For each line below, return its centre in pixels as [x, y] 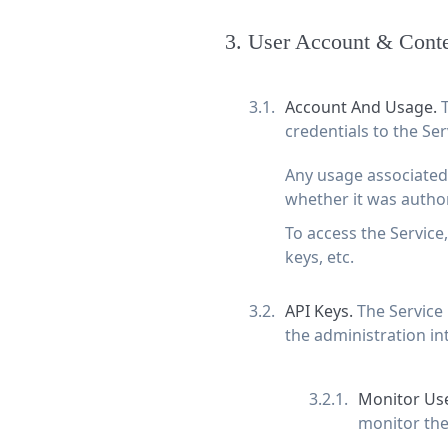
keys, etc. [319, 257]
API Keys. [320, 311]
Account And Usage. [362, 107]
